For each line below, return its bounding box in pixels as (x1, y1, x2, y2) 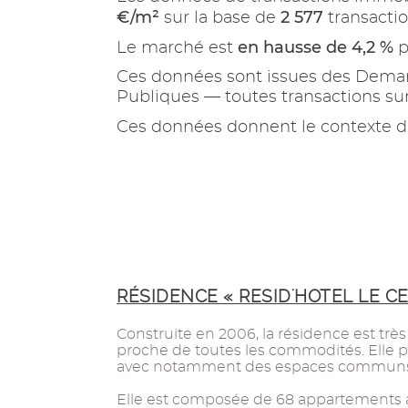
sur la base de (159, 10, 280, 26)
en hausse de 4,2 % (238, 37, 393, 57)
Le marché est (117, 40, 238, 56)
